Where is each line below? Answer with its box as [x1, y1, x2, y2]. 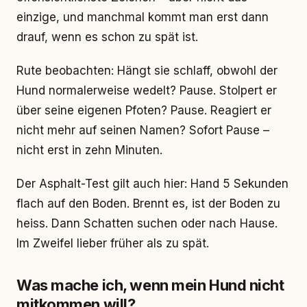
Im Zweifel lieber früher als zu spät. [16, 236, 209, 250]
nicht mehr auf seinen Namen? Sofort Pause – [16, 123, 269, 137]
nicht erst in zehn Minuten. [16, 143, 162, 157]
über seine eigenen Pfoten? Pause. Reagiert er [16, 103, 271, 117]
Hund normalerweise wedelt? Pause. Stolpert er [16, 84, 277, 97]
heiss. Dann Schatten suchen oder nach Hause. [16, 217, 278, 230]
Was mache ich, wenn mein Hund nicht [16, 276, 284, 294]
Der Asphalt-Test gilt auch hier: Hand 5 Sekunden [16, 177, 288, 191]
